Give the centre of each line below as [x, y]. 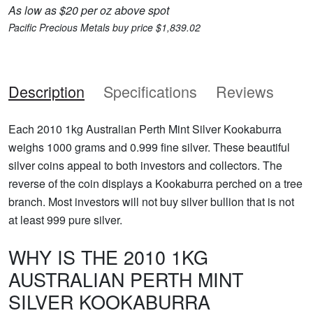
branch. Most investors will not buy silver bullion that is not [151, 201]
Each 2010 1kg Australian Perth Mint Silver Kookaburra [145, 129]
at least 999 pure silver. [65, 219]
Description [46, 91]
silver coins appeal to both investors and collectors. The [145, 165]
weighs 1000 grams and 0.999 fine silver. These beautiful [149, 147]
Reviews [245, 91]
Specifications [150, 91]
